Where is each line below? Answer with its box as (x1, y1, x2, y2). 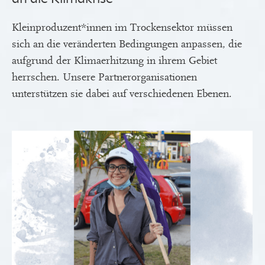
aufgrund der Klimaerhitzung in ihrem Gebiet (12, 54, 217, 67)
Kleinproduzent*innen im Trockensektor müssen (12, 21, 232, 34)
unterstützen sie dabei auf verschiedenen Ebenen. (12, 88, 232, 100)
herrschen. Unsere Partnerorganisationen (12, 71, 197, 83)
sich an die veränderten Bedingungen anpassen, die (12, 38, 242, 50)
